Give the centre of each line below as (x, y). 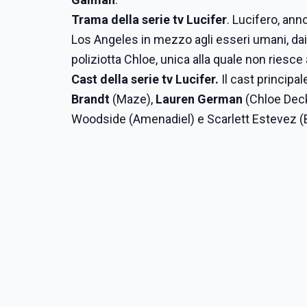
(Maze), (133, 99)
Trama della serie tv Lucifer (149, 20)
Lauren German (199, 99)
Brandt (90, 99)
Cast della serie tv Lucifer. (145, 79)
